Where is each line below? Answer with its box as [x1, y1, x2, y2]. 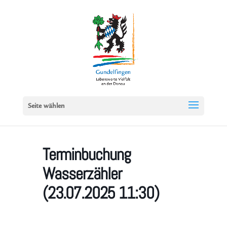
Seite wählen [27, 103, 65, 110]
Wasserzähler [43, 163, 122, 184]
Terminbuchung [43, 144, 131, 165]
